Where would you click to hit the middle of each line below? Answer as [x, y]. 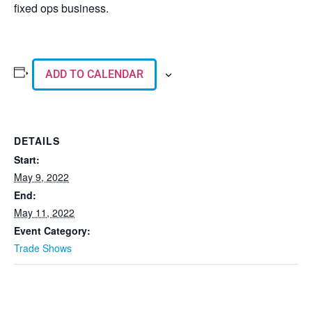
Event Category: [52, 231]
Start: [27, 159]
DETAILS [37, 141]
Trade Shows [43, 248]
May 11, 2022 [44, 212]
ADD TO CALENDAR [94, 74]
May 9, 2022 [41, 177]
